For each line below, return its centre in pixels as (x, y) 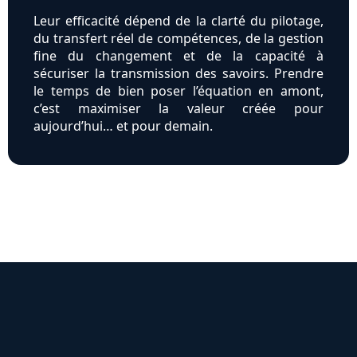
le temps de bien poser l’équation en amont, (178, 91)
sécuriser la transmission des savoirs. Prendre (178, 74)
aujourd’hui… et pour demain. (123, 126)
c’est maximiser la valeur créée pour (178, 109)
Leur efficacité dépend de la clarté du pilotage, (178, 21)
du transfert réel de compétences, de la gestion (178, 39)
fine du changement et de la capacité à (178, 56)
